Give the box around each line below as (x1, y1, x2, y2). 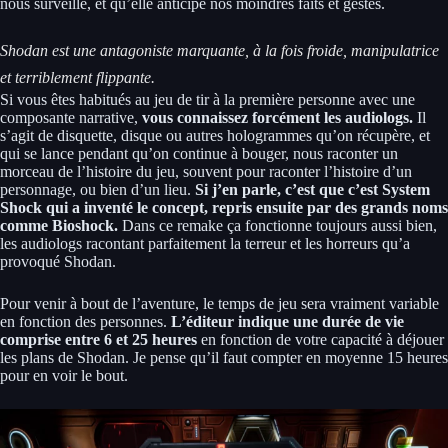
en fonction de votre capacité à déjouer (201, 330, 444, 348)
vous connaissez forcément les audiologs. (142, 108, 413, 126)
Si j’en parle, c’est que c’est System (195, 180, 430, 198)
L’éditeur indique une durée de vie (167, 312, 404, 330)
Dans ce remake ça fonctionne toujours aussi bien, (118, 216, 437, 234)
